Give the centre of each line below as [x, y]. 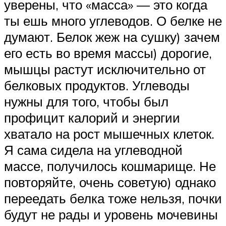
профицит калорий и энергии [92, 117]
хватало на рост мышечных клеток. [109, 133]
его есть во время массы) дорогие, [108, 53]
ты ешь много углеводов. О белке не [113, 20]
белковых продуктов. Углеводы [97, 85]
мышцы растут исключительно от [105, 69]
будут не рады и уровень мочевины [111, 214]
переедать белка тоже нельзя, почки [113, 198]
